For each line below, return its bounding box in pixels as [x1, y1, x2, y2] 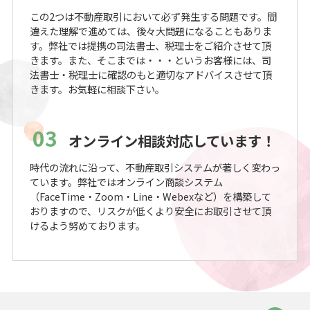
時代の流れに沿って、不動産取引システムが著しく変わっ [29, 160, 280, 175]
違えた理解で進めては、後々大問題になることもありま [29, 23, 272, 38]
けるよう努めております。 [29, 218, 145, 233]
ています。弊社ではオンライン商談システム [29, 174, 223, 190]
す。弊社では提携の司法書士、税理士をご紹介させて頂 [29, 37, 271, 53]
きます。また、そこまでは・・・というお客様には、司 [29, 52, 271, 67]
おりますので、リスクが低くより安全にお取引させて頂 [29, 203, 271, 219]
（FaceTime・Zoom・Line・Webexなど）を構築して [29, 189, 271, 204]
